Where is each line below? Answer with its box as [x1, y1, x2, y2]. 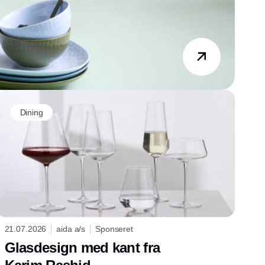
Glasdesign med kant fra [4, 239, 160, 256]
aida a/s [56, 224, 86, 234]
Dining [20, 107, 43, 117]
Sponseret [95, 224, 133, 234]
